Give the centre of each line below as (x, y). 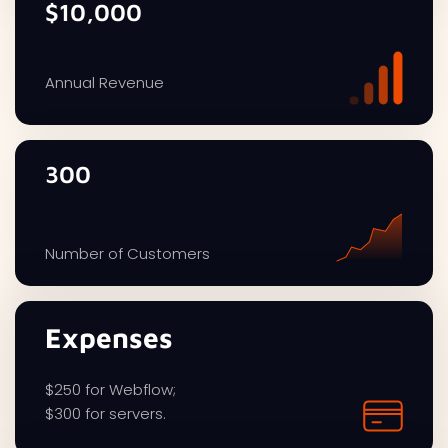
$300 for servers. (105, 414)
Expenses (109, 338)
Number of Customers (127, 254)
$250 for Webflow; (110, 390)
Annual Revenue (104, 83)
